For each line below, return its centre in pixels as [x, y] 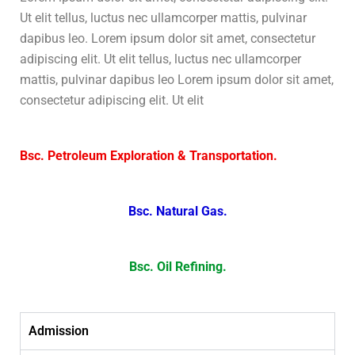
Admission [59, 331]
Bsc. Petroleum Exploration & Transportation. [149, 156]
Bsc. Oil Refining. [177, 267]
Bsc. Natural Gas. [177, 211]
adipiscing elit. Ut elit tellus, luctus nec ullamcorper [160, 59]
